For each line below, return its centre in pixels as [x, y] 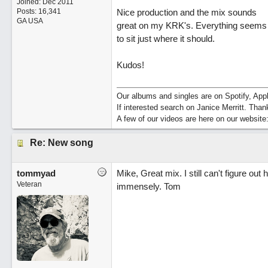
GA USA [30, 21]
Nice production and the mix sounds [186, 12]
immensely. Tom [148, 186]
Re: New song [61, 143]
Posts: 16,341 [39, 11]
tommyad [36, 173]
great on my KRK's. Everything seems [191, 25]
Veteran [29, 184]
